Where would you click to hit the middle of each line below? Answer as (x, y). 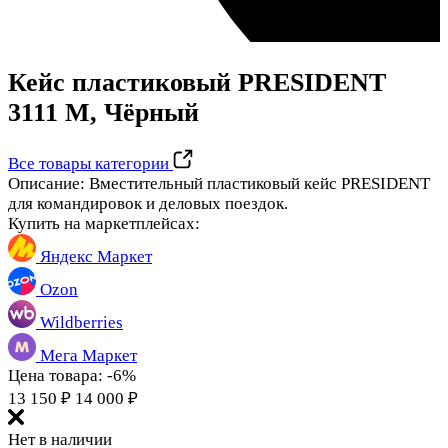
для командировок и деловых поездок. (148, 204)
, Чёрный (144, 113)
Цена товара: (57, 376)
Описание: (48, 184)
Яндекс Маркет (94, 257)
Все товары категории (90, 164)
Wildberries (79, 323)
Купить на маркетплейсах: (104, 224)
